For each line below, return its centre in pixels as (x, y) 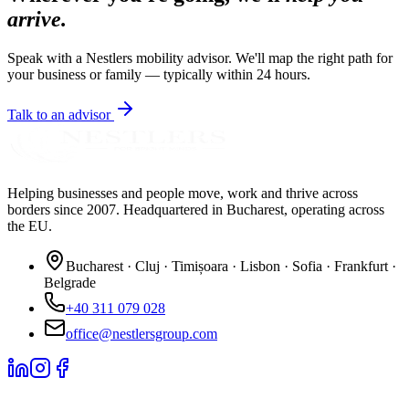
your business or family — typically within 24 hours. (159, 74)
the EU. (30, 225)
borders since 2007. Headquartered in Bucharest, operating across (196, 209)
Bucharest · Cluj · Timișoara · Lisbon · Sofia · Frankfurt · (231, 266)
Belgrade (70, 282)
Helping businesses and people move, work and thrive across (183, 193)
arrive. (37, 19)
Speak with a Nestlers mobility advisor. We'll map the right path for (200, 58)
